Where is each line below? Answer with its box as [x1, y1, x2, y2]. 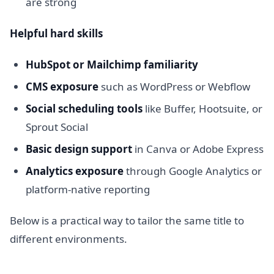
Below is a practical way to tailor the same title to [10, 213, 244, 228]
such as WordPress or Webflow [98, 79, 250, 94]
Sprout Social [25, 119, 88, 134]
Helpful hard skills [10, 26, 103, 40]
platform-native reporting [25, 182, 150, 196]
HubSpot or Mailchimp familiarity [25, 57, 198, 72]
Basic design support [25, 141, 132, 156]
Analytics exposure [25, 163, 124, 178]
